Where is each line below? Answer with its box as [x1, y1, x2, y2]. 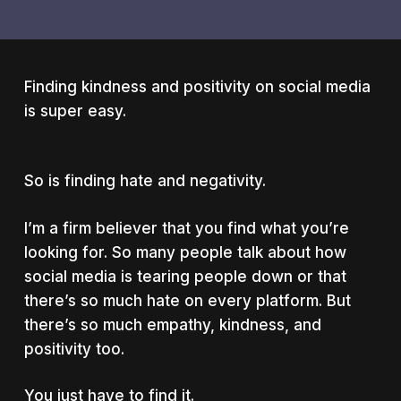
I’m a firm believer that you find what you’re [23, 218, 349, 237]
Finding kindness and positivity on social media [23, 78, 371, 96]
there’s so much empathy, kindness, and [23, 315, 321, 334]
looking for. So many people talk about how [23, 243, 346, 261]
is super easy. [23, 102, 126, 120]
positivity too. [23, 339, 124, 358]
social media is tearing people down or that [23, 267, 346, 286]
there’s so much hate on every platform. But [23, 291, 351, 310]
